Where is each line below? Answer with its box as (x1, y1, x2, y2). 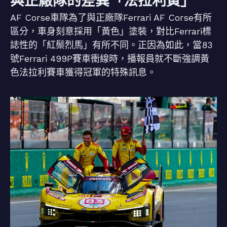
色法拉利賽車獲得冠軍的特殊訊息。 (10, 67, 156, 78)
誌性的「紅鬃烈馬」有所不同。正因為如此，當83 (10, 40, 212, 51)
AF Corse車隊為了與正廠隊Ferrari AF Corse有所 (10, 12, 212, 23)
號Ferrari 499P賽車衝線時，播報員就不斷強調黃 (10, 53, 209, 64)
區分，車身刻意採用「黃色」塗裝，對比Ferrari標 (10, 26, 211, 37)
